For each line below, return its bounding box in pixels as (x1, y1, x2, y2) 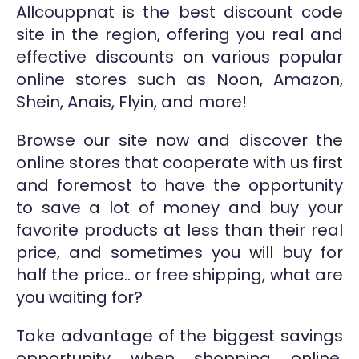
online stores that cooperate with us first (16, 151, 343, 174)
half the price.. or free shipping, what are (16, 263, 343, 286)
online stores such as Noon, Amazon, (16, 67, 343, 91)
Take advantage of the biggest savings (16, 324, 343, 347)
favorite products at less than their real (16, 218, 343, 241)
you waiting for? (16, 285, 143, 309)
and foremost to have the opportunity (16, 173, 343, 196)
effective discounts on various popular (16, 45, 343, 68)
